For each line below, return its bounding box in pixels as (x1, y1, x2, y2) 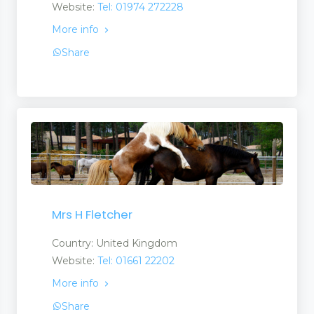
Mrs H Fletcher (52, 206, 132, 224)
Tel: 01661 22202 (97, 254, 175, 268)
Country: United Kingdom (52, 237, 177, 250)
